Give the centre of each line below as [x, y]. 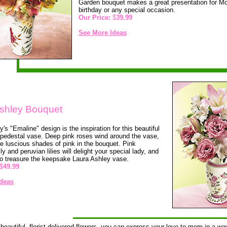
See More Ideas [103, 32]
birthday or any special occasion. [127, 10]
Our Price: [94, 17]
